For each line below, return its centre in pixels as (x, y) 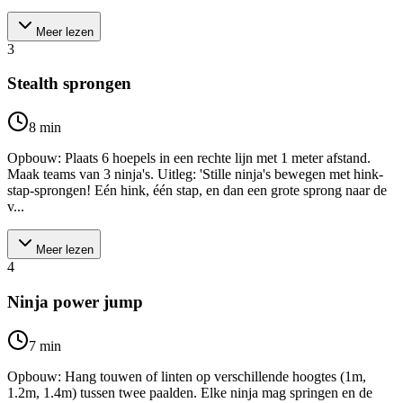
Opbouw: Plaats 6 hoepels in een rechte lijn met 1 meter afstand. (189, 158)
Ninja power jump (75, 301)
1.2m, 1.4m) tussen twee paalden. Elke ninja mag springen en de (190, 392)
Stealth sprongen (69, 84)
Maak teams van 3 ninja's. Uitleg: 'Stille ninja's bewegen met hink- (195, 175)
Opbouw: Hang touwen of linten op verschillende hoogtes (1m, (187, 376)
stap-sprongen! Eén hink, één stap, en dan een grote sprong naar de (197, 191)
